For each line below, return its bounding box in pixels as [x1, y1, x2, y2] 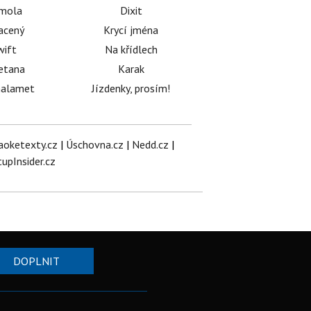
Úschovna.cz [65, 137, 124, 151]
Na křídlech [104, 42, 158, 56]
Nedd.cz [131, 137, 169, 151]
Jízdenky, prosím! [92, 81, 171, 95]
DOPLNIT [12, 254, 60, 268]
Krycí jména [103, 23, 159, 37]
